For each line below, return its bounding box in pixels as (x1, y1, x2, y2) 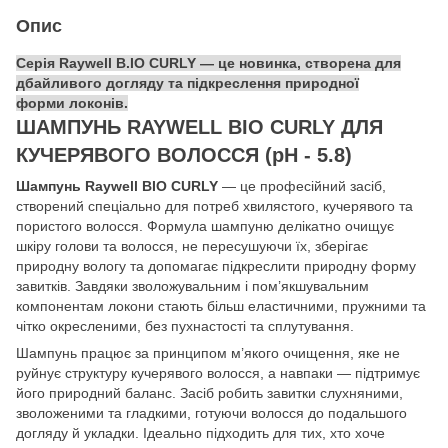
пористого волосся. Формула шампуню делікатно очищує (16, 217, 394, 234)
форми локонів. (16, 94, 128, 111)
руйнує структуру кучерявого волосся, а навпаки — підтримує (16, 364, 420, 381)
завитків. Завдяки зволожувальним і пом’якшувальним (16, 277, 369, 294)
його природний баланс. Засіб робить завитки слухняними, (16, 384, 403, 401)
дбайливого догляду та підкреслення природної (16, 74, 359, 91)
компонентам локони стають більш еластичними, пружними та (16, 297, 426, 314)
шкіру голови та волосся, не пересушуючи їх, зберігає (16, 237, 368, 254)
